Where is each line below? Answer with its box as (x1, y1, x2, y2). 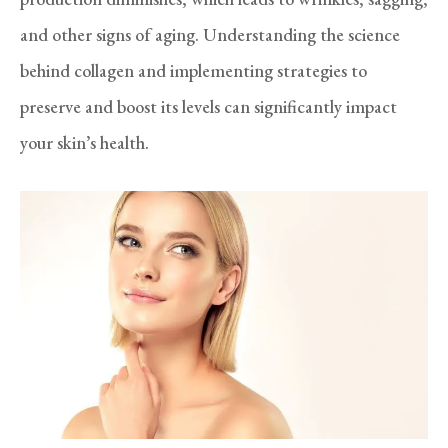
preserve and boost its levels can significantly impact (20, 94, 397, 118)
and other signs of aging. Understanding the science (20, 22, 400, 46)
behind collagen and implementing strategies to (20, 58, 367, 82)
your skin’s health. (20, 130, 149, 154)
